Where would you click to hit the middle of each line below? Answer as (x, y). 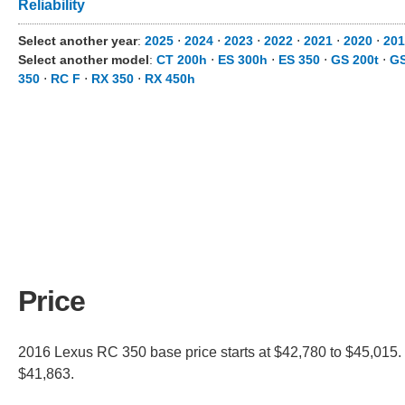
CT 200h (182, 60)
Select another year (78, 41)
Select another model (84, 60)
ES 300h (243, 60)
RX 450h (170, 79)
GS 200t (355, 60)
